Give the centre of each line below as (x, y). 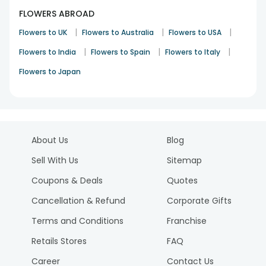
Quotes (183, 180)
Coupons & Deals (67, 180)
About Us (50, 140)
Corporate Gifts (199, 201)
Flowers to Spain (121, 52)
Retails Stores (59, 241)
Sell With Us (55, 160)
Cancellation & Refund (78, 201)
